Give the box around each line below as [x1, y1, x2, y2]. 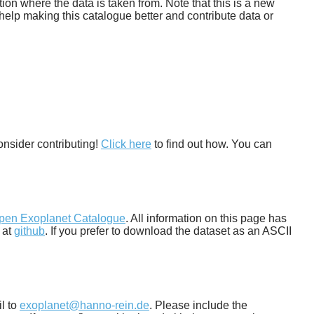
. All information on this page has [125, 212, 287, 224]
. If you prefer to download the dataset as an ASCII [45, 224, 292, 237]
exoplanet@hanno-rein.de [20, 299, 149, 311]
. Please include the [149, 299, 247, 311]
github [14, 224, 45, 237]
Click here [101, 137, 151, 150]
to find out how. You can [151, 137, 272, 150]
